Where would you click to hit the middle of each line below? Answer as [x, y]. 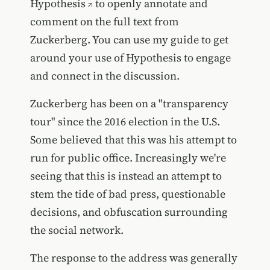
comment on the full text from [104, 21]
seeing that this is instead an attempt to [126, 175]
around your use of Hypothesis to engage [130, 57]
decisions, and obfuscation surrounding [129, 212]
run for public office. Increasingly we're [128, 157]
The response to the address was [110, 257]
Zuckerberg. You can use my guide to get [129, 39]
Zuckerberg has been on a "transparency [129, 103]
